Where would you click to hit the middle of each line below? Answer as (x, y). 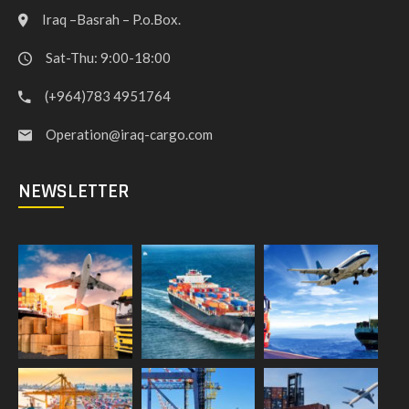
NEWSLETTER (73, 192)
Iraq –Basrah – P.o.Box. (111, 20)
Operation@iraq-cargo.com (129, 135)
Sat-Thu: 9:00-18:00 (108, 58)
